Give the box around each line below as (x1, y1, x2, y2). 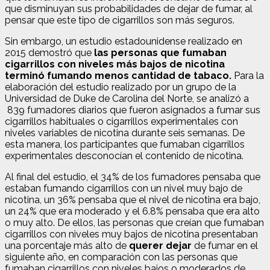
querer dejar (129, 239, 192, 251)
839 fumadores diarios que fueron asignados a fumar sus (5, 104, 260, 116)
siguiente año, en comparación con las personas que (5, 251, 237, 263)
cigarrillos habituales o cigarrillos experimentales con (5, 115, 238, 127)
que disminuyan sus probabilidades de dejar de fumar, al (5, 2, 253, 14)
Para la (234, 69, 264, 81)
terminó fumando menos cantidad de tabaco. (5, 69, 234, 81)
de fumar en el (192, 239, 258, 251)
